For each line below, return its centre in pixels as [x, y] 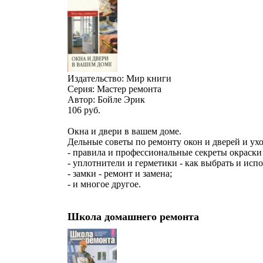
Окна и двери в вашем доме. [124, 131]
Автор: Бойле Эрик [106, 100]
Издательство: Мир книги [119, 78]
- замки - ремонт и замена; [120, 173]
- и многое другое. [104, 184]
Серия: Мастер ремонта [114, 89]
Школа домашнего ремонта [133, 217]
